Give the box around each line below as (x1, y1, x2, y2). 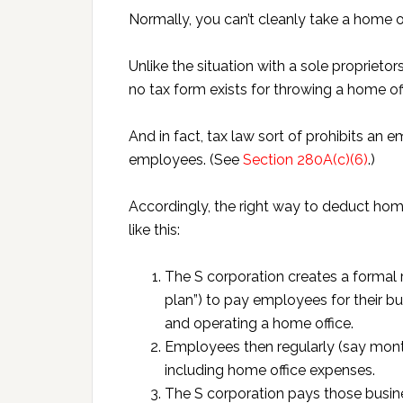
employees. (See (129, 151, 243, 168)
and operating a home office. (165, 315, 354, 332)
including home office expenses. (165, 362, 375, 379)
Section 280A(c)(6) (243, 151, 368, 168)
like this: (129, 221, 180, 238)
